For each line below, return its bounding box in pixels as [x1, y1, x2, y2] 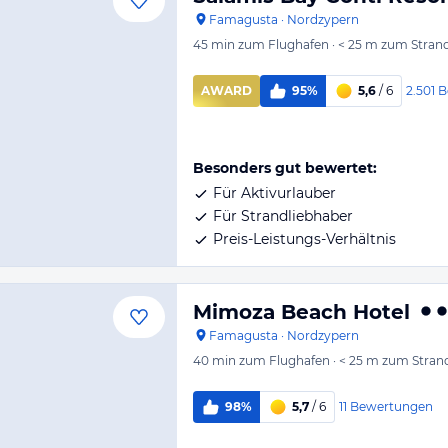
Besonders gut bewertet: [193, 159, 377, 177]
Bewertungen [349, 398, 433, 414]
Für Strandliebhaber [213, 207, 353, 225]
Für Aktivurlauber [213, 184, 336, 202]
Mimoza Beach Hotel [193, 300, 410, 324]
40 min [193, 353, 236, 368]
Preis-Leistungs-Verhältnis [213, 230, 396, 248]
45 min [193, 37, 235, 52]
